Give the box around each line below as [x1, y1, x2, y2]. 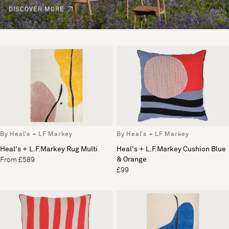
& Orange [117, 156, 147, 163]
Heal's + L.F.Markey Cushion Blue [117, 146, 226, 153]
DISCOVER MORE [9, 6, 64, 13]
